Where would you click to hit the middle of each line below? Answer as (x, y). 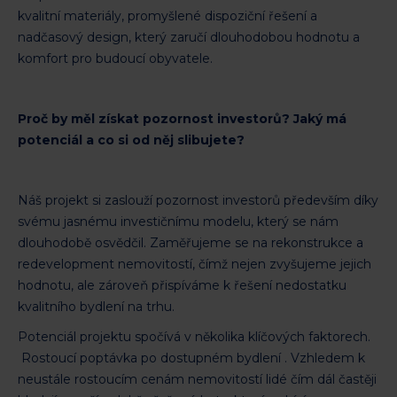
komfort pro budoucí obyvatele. (115, 58)
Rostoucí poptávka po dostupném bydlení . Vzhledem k (191, 358)
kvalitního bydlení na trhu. (96, 306)
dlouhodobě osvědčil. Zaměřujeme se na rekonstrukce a (191, 242)
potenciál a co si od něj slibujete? (131, 140)
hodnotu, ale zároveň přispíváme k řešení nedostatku (182, 285)
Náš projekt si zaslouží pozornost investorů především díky (198, 200)
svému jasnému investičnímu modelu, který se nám (178, 221)
